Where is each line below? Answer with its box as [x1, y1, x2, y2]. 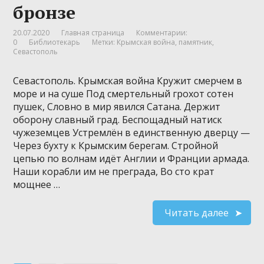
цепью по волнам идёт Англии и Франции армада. [13, 151, 250, 165]
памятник [179, 37, 213, 47]
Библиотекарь [29, 37, 81, 47]
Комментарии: [136, 27, 188, 38]
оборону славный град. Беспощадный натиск [13, 113, 223, 126]
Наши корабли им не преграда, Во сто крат [13, 164, 215, 178]
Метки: [92, 37, 117, 47]
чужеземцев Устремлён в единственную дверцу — [13, 126, 250, 139]
